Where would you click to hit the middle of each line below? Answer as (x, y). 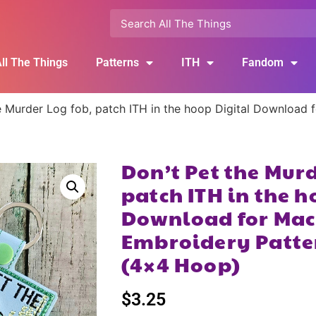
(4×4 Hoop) (181, 264)
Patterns (117, 62)
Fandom (262, 62)
